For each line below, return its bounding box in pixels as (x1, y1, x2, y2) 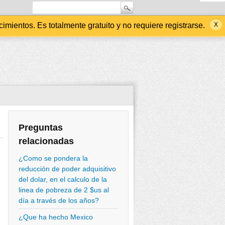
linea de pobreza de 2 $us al (19, 186, 109, 194)
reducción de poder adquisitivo (19, 165, 116, 173)
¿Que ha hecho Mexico (19, 213, 93, 221)
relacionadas (19, 136, 74, 146)
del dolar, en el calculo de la (19, 175, 107, 183)
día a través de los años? (19, 196, 99, 204)
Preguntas (19, 123, 63, 133)
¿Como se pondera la (19, 154, 88, 162)
